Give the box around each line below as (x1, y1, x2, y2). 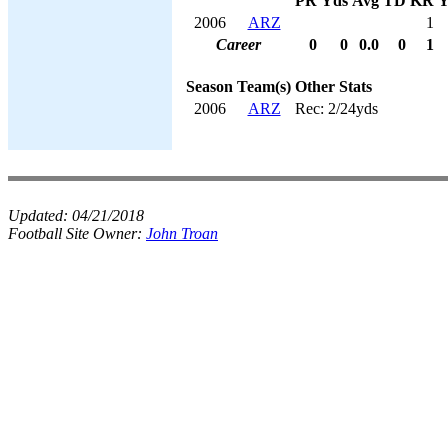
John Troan (146, 225, 218, 242)
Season (186, 77, 233, 95)
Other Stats (295, 77, 372, 95)
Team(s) (237, 77, 291, 95)
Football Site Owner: (8, 225, 146, 242)
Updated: (8, 207, 72, 224)
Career (216, 35, 261, 53)
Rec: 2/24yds (295, 99, 378, 117)
